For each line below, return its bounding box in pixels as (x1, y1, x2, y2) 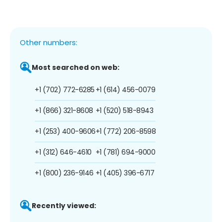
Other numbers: (20, 37, 77, 48)
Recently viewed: (32, 200, 96, 211)
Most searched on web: (32, 62, 119, 72)
